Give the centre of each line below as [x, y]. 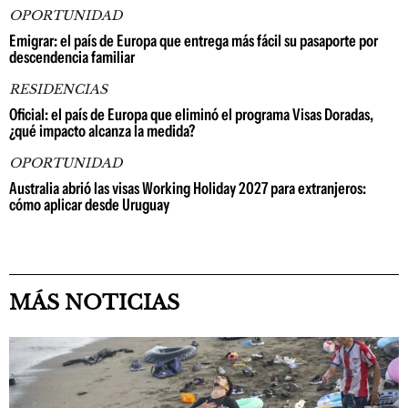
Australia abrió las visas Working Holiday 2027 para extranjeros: [188, 189]
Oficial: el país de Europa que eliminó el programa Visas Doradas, [191, 115]
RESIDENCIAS [58, 89]
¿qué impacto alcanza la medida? [102, 131]
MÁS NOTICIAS [94, 303]
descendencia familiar [72, 57]
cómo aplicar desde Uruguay [89, 205]
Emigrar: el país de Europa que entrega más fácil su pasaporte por [194, 41]
